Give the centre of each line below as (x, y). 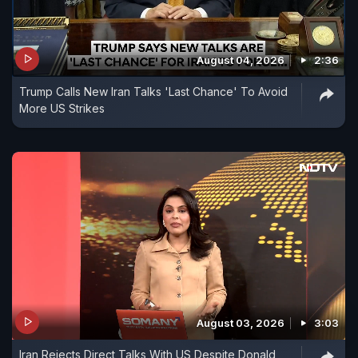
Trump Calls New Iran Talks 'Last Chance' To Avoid (153, 91)
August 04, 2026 (241, 60)
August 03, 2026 (241, 322)
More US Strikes (62, 108)
